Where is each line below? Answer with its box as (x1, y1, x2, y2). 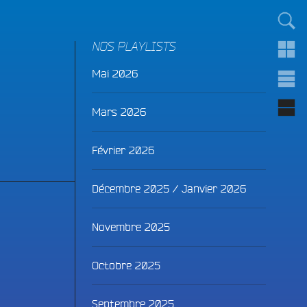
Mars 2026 (91, 106, 146, 118)
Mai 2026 (91, 67, 138, 79)
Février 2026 (91, 144, 154, 156)
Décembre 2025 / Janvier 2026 (91, 182, 246, 195)
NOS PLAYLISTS (91, 41, 175, 53)
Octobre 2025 (91, 259, 160, 271)
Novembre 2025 (91, 221, 170, 233)
